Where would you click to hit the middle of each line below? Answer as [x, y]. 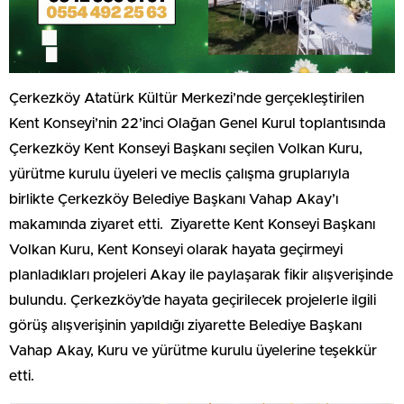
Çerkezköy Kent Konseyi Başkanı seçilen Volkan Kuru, [186, 148]
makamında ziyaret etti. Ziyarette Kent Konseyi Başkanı [192, 224]
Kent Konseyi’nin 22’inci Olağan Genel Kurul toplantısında [197, 123]
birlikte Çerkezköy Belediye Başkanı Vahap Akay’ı [174, 199]
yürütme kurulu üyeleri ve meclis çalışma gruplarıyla [179, 174]
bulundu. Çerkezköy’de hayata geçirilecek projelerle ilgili [193, 300]
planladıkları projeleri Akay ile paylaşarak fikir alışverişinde [201, 275]
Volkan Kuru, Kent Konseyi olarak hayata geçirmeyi [176, 249]
